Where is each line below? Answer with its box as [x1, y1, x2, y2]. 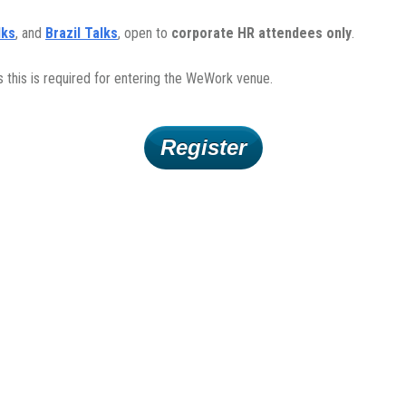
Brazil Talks [45, 24, 118, 43]
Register [159, 135, 246, 160]
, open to [118, 24, 171, 43]
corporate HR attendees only [171, 24, 352, 43]
